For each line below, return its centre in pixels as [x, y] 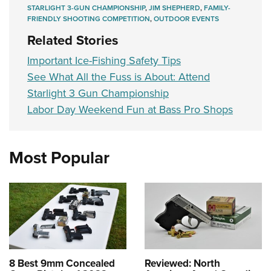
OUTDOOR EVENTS [186, 19]
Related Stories [73, 41]
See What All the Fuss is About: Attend [119, 77]
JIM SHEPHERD [175, 8]
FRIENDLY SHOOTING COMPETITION [89, 19]
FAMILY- [217, 8]
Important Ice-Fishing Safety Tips [104, 61]
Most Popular [59, 158]
